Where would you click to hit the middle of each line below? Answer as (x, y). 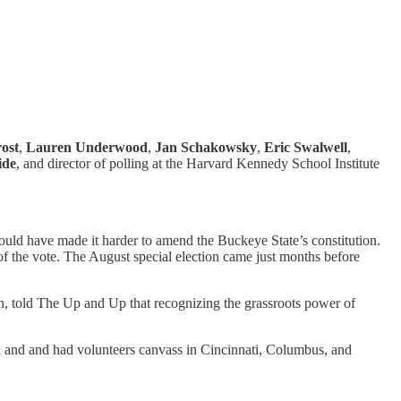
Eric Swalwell (306, 147)
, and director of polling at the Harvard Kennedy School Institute (198, 163)
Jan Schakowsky (206, 147)
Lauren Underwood (87, 147)
